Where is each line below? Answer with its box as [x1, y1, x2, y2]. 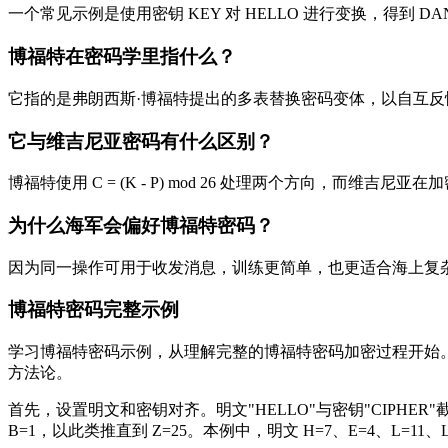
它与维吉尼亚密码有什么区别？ [8, 130, 274, 152]
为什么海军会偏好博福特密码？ [8, 214, 274, 236]
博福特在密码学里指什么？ [8, 46, 236, 68]
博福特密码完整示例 [8, 299, 179, 321]
